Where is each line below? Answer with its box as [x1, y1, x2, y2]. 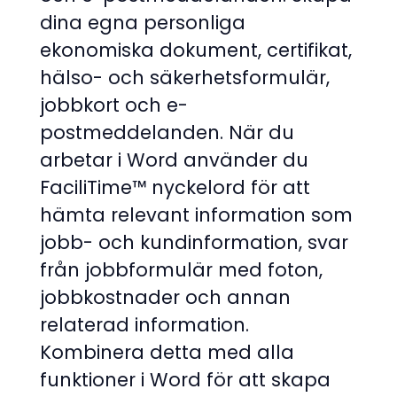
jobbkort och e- [40, 91, 188, 118]
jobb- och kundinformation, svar [40, 229, 348, 255]
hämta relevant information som [40, 201, 353, 228]
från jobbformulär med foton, [40, 256, 323, 283]
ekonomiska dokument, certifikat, [40, 36, 352, 63]
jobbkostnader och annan [40, 284, 291, 310]
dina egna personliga [40, 9, 245, 35]
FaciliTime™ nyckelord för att [40, 174, 310, 200]
